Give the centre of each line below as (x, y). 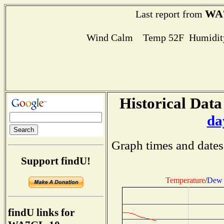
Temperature (185, 180)
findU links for (41, 213)
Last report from (170, 14)
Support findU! (56, 161)
